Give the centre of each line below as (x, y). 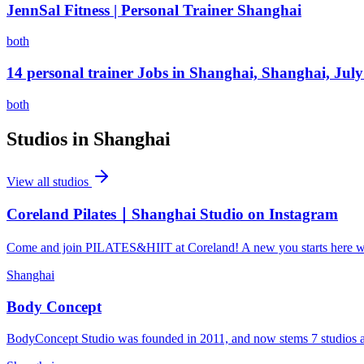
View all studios (49, 181)
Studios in (50, 139)
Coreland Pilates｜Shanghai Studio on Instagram (172, 214)
